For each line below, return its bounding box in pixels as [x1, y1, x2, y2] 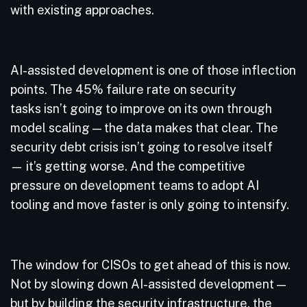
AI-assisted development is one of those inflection [10, 63, 296, 77]
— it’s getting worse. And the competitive [10, 159, 245, 173]
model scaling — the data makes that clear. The [10, 121, 278, 135]
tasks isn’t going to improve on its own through [10, 101, 272, 116]
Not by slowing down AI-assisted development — [10, 277, 286, 291]
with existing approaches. [10, 3, 157, 17]
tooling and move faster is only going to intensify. [10, 197, 292, 212]
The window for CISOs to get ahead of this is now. [10, 258, 291, 272]
